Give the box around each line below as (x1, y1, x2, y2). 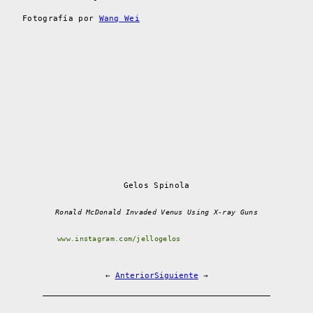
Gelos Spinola (123, 180, 190, 190)
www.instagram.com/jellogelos (57, 234, 181, 242)
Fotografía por (22, 13, 99, 23)
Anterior (115, 270, 154, 280)
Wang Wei (99, 13, 140, 23)
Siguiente (154, 270, 198, 280)
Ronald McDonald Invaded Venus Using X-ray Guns (55, 208, 258, 216)
